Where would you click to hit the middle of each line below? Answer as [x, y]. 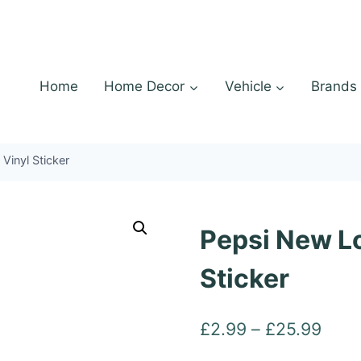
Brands [334, 87]
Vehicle [248, 87]
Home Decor [145, 87]
